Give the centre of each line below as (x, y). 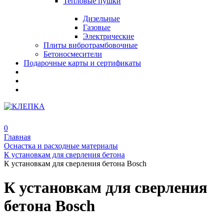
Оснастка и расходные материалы (61, 146)
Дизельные (101, 18)
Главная (17, 137)
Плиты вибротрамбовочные (91, 45)
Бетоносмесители (73, 54)
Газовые (97, 27)
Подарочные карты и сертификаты (82, 63)
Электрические (109, 36)
